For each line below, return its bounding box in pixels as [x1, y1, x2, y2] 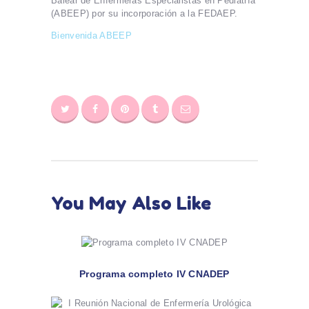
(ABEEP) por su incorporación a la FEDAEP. [51, 8, 238, 19]
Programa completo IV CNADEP [79, 268, 230, 279]
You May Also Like [51, 192, 211, 214]
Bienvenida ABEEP [51, 30, 132, 41]
